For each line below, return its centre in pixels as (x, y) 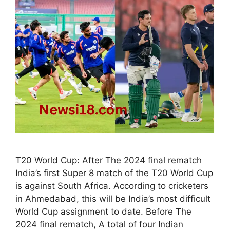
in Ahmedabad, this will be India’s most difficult (113, 198)
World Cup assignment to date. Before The (103, 211)
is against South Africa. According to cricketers (112, 186)
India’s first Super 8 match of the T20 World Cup (114, 173)
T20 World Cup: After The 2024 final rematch (109, 160)
